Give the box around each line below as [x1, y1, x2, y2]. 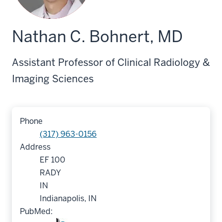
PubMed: [20, 206, 53, 217]
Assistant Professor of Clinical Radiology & [12, 56, 210, 69]
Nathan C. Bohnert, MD [12, 26, 183, 47]
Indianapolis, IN [40, 193, 97, 204]
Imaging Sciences [12, 72, 94, 85]
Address [20, 142, 51, 152]
